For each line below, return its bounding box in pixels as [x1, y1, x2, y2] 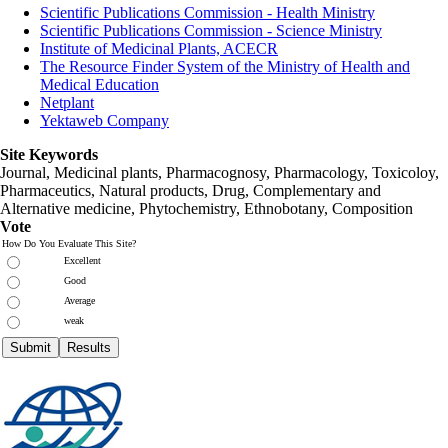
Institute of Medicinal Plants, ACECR [40, 39, 278, 57]
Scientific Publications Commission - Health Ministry [40, 3, 375, 21]
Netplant [40, 93, 94, 111]
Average [64, 294, 95, 306]
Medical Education [40, 75, 159, 93]
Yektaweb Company [40, 111, 169, 129]
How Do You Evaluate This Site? [2, 237, 136, 249]
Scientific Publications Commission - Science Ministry [40, 21, 382, 39]
